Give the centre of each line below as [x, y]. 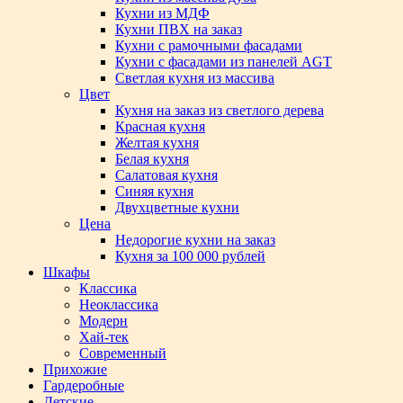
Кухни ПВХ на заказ [179, 29]
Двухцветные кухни [177, 207]
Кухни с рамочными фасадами [209, 45]
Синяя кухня [154, 191]
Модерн [103, 321]
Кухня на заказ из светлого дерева [219, 110]
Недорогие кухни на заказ [195, 240]
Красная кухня [160, 126]
